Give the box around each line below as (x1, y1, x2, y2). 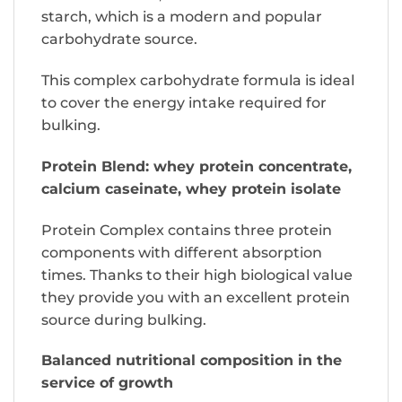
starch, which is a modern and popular (41, 8, 322, 26)
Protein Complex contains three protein (41, 221, 332, 239)
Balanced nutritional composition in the (41, 352, 342, 370)
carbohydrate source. (41, 31, 197, 48)
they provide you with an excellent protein (41, 288, 350, 306)
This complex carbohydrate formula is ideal (41, 72, 354, 90)
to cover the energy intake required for (41, 94, 327, 112)
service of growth (41, 374, 173, 392)
